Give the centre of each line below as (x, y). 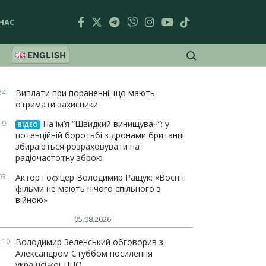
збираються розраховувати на (77, 146)
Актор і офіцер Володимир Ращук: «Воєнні (101, 177)
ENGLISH (47, 55)
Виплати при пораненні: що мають (85, 93)
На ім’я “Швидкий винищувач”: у (105, 124)
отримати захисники (57, 104)
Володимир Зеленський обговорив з (89, 242)
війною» (31, 200)
